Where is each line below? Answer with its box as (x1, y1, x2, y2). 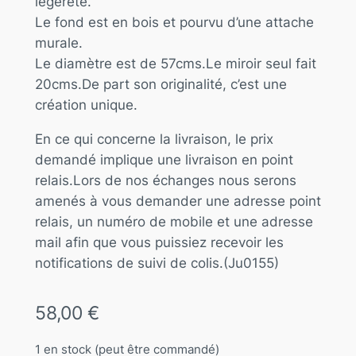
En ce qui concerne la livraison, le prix (34, 130, 273, 147)
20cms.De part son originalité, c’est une (34, 75, 287, 92)
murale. (34, 34, 83, 51)
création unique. (34, 96, 137, 113)
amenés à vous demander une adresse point (34, 192, 321, 209)
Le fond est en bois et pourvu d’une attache (34, 14, 314, 30)
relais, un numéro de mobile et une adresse (34, 213, 313, 230)
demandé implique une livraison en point (34, 151, 293, 168)
